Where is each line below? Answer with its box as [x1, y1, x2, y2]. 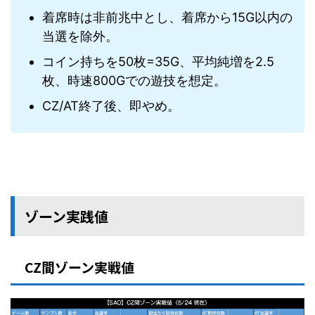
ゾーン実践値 [25, 205, 108, 226]
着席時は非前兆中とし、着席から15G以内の [42, 10, 292, 25]
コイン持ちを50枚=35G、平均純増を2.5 [42, 54, 274, 70]
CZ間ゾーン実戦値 [25, 257, 134, 276]
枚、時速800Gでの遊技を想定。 [42, 73, 226, 89]
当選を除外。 [42, 29, 118, 44]
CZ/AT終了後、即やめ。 [42, 98, 180, 114]
